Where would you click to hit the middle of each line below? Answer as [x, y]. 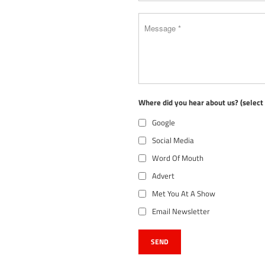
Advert [163, 176]
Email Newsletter [181, 211]
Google [164, 123]
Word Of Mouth [178, 158]
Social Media [173, 140]
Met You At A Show [184, 194]
